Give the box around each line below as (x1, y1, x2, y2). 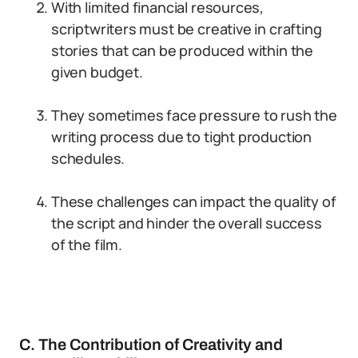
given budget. (51, 62, 143, 82)
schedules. (51, 149, 125, 168)
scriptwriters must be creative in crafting (51, 19, 322, 38)
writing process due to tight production (51, 127, 312, 146)
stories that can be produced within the (51, 41, 313, 60)
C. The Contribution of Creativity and (19, 336, 283, 353)
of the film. (51, 235, 122, 254)
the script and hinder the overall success (51, 213, 322, 233)
